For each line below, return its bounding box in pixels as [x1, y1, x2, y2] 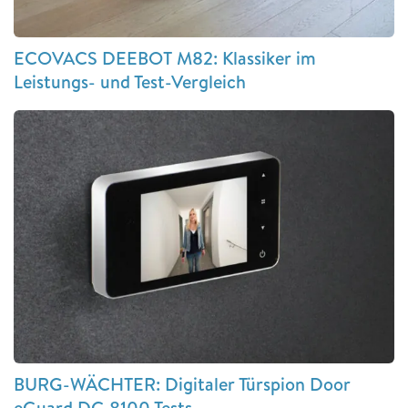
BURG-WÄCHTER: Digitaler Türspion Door [14, 372, 351, 397]
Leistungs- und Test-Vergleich [14, 68, 246, 94]
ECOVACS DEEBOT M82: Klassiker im [14, 45, 316, 70]
